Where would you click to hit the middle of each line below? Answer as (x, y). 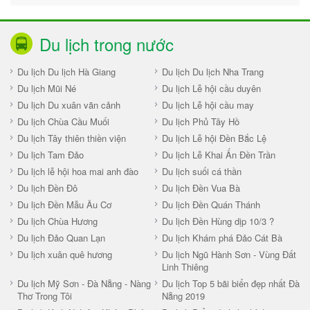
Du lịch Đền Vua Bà (201, 188)
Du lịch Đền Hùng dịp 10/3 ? (218, 221)
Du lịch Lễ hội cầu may (208, 104)
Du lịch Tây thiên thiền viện (72, 138)
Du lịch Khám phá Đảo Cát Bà (222, 237)
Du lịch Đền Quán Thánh (211, 204)
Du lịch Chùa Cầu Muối (63, 121)
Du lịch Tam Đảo (51, 154)
